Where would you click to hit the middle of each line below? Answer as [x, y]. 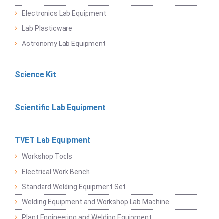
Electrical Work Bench [56, 172]
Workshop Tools [47, 156]
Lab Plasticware [47, 28]
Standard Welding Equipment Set [74, 187]
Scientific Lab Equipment [60, 107]
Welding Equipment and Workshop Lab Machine [96, 202]
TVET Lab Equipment [53, 140]
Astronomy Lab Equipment [64, 44]
